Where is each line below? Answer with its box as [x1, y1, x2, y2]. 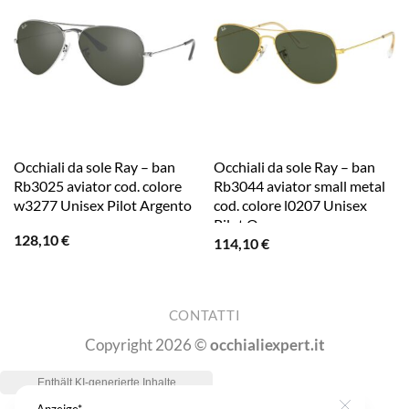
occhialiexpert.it [209, 335, 325, 355]
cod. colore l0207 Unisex [213, 196, 367, 215]
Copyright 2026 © [84, 335, 210, 355]
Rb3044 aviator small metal [213, 177, 385, 195]
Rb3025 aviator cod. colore [13, 177, 182, 195]
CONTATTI [168, 308, 241, 324]
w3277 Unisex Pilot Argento [13, 196, 192, 215]
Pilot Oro [213, 215, 272, 234]
